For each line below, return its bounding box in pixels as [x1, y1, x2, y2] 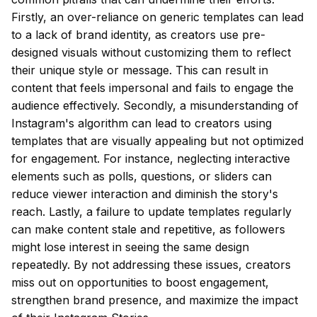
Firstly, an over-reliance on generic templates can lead [11, 10, 304, 24]
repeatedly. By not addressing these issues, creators [11, 258, 291, 272]
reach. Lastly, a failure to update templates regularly [11, 204, 292, 219]
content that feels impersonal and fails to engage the [11, 81, 294, 95]
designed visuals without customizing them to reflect [11, 45, 291, 59]
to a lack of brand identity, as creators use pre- [11, 28, 265, 42]
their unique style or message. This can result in [11, 63, 268, 77]
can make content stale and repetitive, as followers [11, 222, 285, 236]
